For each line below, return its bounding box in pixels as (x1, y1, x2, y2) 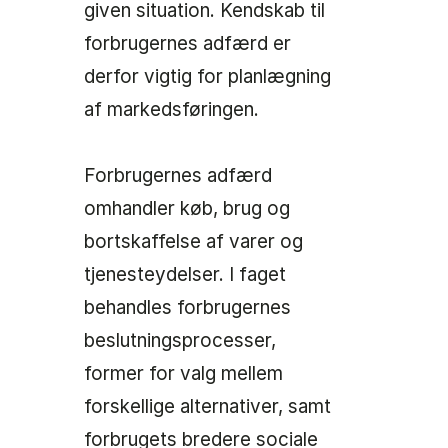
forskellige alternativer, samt (84, 395, 331, 419)
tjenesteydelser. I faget (84, 263, 286, 287)
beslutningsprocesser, (84, 329, 276, 353)
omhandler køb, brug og (84, 197, 290, 221)
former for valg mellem (84, 362, 283, 386)
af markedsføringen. (84, 98, 259, 122)
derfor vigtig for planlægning (84, 65, 331, 89)
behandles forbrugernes (84, 296, 291, 320)
